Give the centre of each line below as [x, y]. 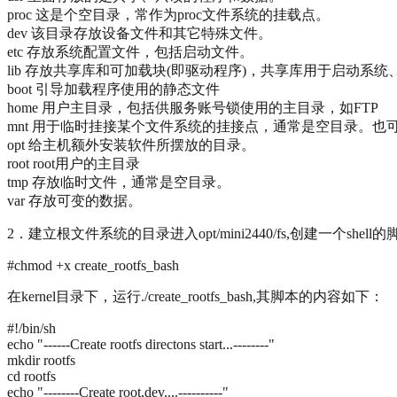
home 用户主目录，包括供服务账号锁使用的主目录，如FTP [193, 108]
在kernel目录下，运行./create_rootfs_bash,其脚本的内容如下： [195, 297]
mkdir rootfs [41, 361]
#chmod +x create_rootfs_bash [93, 266]
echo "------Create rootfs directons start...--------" [141, 345]
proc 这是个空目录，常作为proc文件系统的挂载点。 [168, 15]
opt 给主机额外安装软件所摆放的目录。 [131, 145]
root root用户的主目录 [74, 164]
